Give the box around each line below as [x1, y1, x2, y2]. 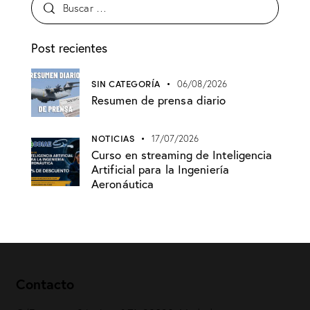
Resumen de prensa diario [91, 92, 226, 109]
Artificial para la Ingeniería [91, 161, 229, 177]
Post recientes [31, 39, 107, 57]
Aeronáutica [91, 175, 154, 192]
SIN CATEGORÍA [91, 77, 161, 91]
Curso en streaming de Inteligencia [91, 146, 273, 163]
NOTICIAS [91, 131, 134, 145]
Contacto [16, 274, 75, 293]
